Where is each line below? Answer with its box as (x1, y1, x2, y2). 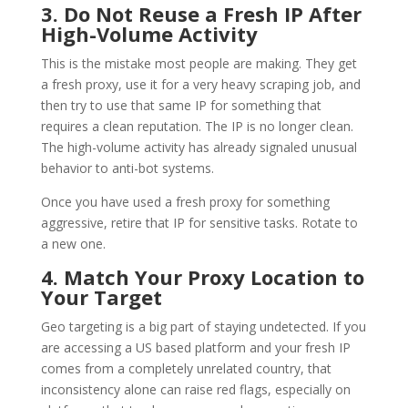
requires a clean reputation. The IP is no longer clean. (40, 117, 353, 135)
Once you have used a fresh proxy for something (40, 192, 330, 210)
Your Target (40, 282, 162, 311)
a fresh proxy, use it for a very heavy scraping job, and (40, 75, 361, 93)
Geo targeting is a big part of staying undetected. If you (40, 317, 366, 335)
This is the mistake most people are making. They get (40, 54, 357, 72)
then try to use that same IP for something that (40, 96, 321, 114)
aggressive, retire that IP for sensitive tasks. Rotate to (40, 213, 358, 231)
